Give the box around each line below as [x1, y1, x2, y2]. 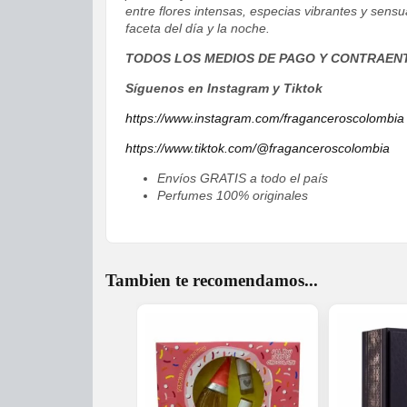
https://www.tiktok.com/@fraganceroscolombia [125, 141, 390, 156]
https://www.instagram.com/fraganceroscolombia [125, 111, 404, 126]
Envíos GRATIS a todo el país [156, 171, 328, 186]
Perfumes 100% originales [156, 188, 308, 203]
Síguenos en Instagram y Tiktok [125, 81, 323, 96]
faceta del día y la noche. [125, 21, 270, 36]
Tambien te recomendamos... [105, 271, 318, 291]
